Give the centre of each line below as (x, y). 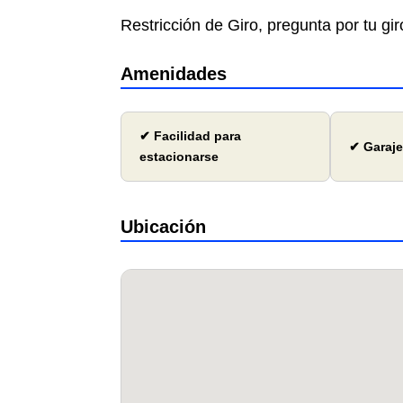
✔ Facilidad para (191, 136)
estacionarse (179, 157)
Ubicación (164, 227)
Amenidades (174, 74)
